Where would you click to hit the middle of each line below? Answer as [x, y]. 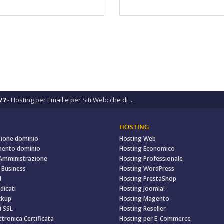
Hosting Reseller [143, 209]
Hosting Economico [147, 149]
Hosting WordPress [147, 169]
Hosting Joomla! [142, 189]
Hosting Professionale [151, 159]
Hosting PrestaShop [148, 179]
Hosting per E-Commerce [155, 219]
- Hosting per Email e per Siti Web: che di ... [70, 100]
